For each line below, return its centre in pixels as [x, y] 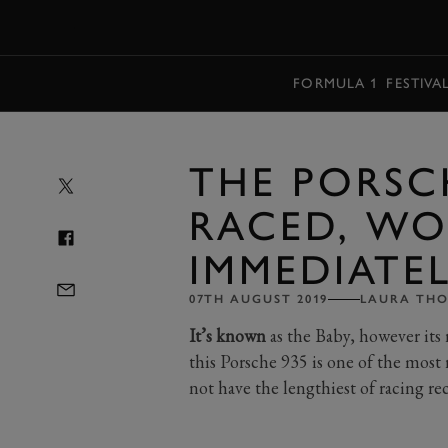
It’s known [227, 335]
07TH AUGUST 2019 [258, 299]
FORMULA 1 [336, 83]
